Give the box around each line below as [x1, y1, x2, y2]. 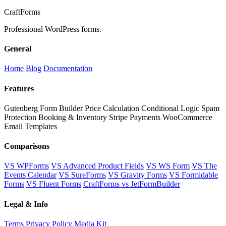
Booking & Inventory [38, 112, 107, 122]
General [4, 44, 31, 53]
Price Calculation [85, 103, 139, 112]
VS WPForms [4, 161, 49, 171]
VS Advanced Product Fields [51, 161, 144, 171]
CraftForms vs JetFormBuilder [83, 180, 180, 189]
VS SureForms [59, 171, 106, 180]
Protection [4, 112, 36, 122]
